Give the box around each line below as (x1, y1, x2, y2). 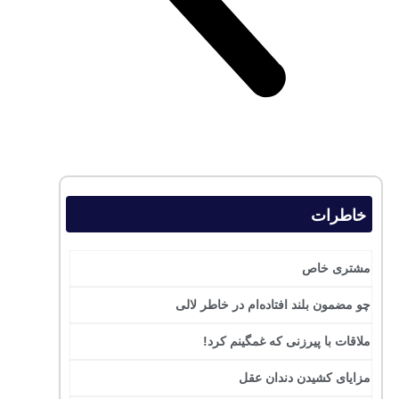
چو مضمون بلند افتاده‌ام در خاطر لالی (175, 297, 370, 313)
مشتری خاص (302, 261, 370, 276)
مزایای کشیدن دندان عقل (239, 370, 370, 386)
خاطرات (311, 207, 367, 225)
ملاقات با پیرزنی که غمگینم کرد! (203, 334, 370, 349)
